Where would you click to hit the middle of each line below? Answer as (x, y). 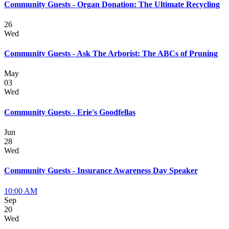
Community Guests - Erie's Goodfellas (70, 112)
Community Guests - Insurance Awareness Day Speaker (101, 171)
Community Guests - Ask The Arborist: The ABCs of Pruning (111, 54)
